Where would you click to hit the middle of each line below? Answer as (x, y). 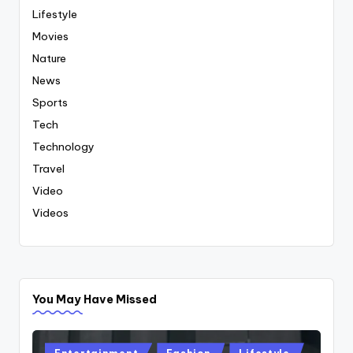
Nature (49, 58)
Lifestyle (55, 14)
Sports (50, 102)
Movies (50, 36)
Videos (50, 212)
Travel (48, 168)
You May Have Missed (95, 299)
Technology (63, 146)
